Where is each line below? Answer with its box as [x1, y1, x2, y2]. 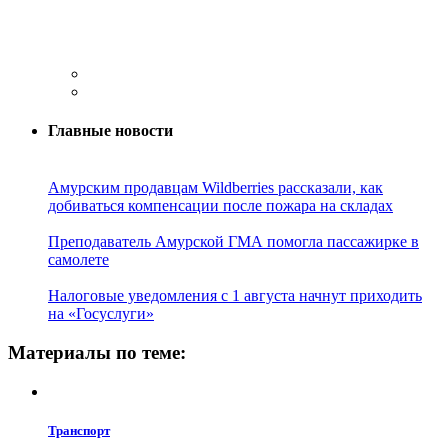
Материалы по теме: [8, 342, 186, 364]
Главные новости [48, 122, 173, 140]
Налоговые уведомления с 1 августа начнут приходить [48, 287, 422, 305]
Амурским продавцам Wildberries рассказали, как [48, 179, 383, 197]
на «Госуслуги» [48, 305, 154, 323]
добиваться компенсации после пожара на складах [48, 197, 393, 215]
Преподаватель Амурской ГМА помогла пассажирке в [48, 233, 419, 251]
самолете [48, 251, 109, 269]
